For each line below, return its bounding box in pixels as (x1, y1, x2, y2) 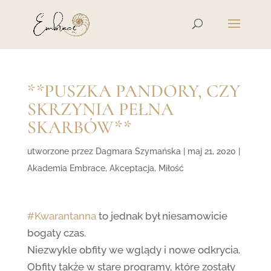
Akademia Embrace (27, 163, 105, 173)
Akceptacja (109, 163, 154, 173)
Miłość (158, 163, 184, 173)
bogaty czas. (27, 227, 86, 239)
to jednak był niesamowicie (96, 210, 227, 222)
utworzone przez (27, 146, 96, 156)
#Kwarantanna (27, 210, 96, 222)
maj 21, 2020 (187, 146, 236, 156)
